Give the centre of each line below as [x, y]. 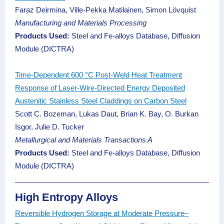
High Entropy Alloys [66, 197]
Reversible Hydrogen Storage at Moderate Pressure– [102, 213]
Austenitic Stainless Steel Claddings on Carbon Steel [101, 101]
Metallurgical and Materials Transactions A [84, 140]
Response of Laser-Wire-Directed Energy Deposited [100, 88]
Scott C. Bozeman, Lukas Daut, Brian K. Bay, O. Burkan [107, 114]
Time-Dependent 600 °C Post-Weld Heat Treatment [98, 75]
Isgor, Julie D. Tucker [49, 127]
